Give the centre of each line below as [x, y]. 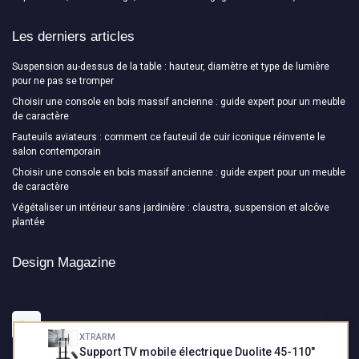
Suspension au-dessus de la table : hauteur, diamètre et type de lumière [171, 66]
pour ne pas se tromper [63, 81]
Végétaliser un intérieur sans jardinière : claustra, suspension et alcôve [171, 207]
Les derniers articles [73, 36]
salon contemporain [56, 151]
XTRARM [97, 337]
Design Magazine [64, 262]
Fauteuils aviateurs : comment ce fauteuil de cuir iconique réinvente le [169, 137]
